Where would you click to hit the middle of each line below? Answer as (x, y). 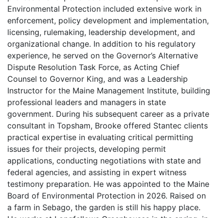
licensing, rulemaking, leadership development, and (101, 32)
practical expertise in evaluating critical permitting (100, 137)
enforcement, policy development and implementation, (108, 20)
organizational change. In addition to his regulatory (101, 44)
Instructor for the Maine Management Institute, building (109, 91)
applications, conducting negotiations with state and (104, 161)
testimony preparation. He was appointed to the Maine (108, 184)
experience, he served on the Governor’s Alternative (103, 55)
